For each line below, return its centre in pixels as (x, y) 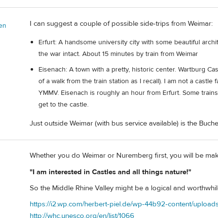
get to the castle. (64, 105)
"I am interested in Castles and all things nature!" (110, 172)
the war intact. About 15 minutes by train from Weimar (118, 54)
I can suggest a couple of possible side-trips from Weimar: (121, 23)
